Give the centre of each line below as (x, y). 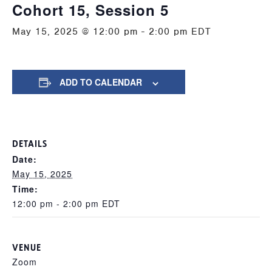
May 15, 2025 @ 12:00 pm (75, 32)
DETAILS (30, 143)
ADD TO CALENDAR (101, 82)
